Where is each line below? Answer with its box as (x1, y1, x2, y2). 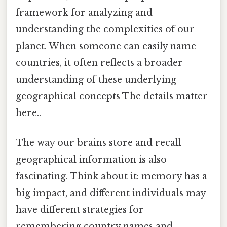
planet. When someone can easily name (16, 41, 196, 52)
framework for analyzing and (16, 7, 153, 19)
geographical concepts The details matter (16, 91, 208, 102)
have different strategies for (16, 204, 144, 216)
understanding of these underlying (16, 74, 176, 86)
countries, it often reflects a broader (16, 57, 183, 69)
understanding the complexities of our (16, 24, 195, 35)
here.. (16, 107, 41, 119)
